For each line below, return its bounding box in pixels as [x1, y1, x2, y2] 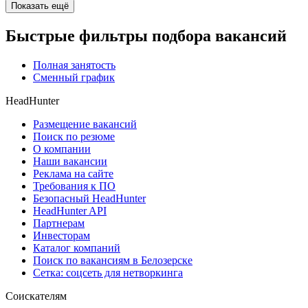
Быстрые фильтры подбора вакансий [5, 27, 287, 45]
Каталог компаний [33, 241, 120, 254]
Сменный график [33, 71, 115, 83]
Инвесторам [33, 229, 90, 241]
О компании [33, 142, 91, 155]
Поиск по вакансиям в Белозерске [33, 254, 192, 266]
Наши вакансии [33, 155, 107, 167]
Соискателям [5, 289, 67, 302]
